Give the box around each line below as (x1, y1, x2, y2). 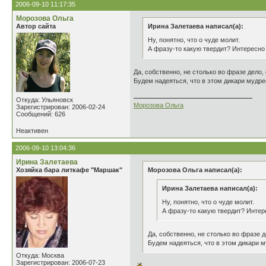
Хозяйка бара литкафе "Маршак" (16, 166, 122, 173)
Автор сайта (16, 23, 56, 30)
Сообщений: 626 (16, 110, 65, 118)
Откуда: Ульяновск (16, 96, 73, 103)
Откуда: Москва (16, 252, 64, 259)
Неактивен (16, 127, 48, 134)
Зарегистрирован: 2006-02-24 (16, 103, 105, 110)
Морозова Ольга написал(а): (148, 166, 242, 173)
